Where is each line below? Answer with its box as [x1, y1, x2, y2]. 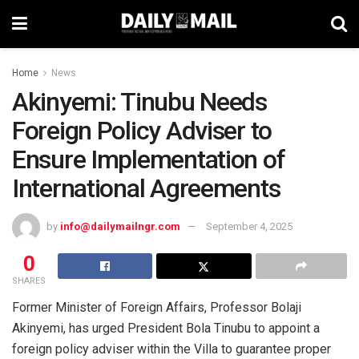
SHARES [12, 275, 46, 286]
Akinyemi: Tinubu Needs [12, 87, 267, 117]
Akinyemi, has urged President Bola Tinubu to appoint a [12, 320, 320, 336]
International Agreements [12, 173, 280, 204]
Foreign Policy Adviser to [12, 115, 272, 146]
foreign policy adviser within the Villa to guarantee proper [12, 341, 331, 357]
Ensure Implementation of [12, 144, 285, 175]
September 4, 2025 [206, 220, 292, 232]
